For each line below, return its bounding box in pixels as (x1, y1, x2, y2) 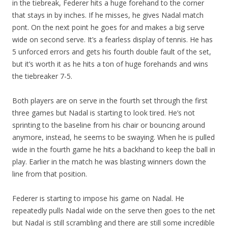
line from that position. (12, 169, 87, 179)
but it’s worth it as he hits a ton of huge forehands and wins (12, 59, 208, 69)
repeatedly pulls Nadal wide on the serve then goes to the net (12, 206, 215, 215)
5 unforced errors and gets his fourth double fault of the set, (12, 47, 211, 56)
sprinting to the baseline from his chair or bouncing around (12, 120, 205, 130)
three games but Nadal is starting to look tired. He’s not (12, 108, 195, 118)
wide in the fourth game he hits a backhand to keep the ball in (12, 145, 215, 154)
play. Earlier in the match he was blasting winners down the (12, 157, 206, 166)
